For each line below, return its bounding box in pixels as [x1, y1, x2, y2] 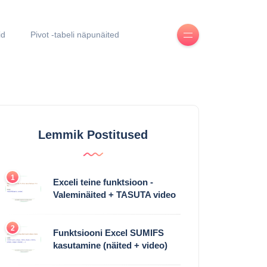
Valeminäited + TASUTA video [53, 190, 176, 200]
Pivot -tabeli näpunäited [30, 30, 119, 40]
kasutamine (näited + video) [53, 240, 167, 250]
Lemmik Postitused [38, 128, 148, 142]
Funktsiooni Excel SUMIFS [53, 227, 164, 238]
